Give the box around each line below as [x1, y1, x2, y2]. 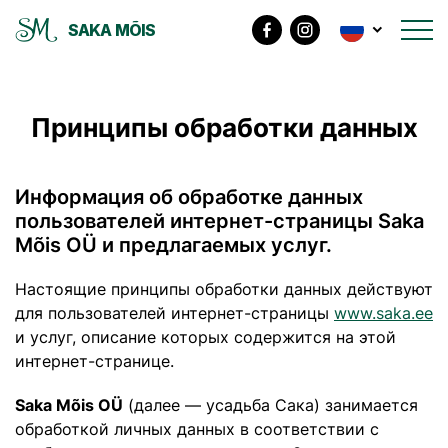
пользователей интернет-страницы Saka [15, 209, 424, 233]
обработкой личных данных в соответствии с [15, 419, 379, 439]
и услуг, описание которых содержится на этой [15, 327, 396, 347]
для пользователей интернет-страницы [15, 303, 334, 323]
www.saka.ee [334, 303, 433, 323]
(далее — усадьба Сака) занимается [123, 395, 418, 415]
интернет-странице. [15, 351, 174, 371]
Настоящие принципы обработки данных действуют [15, 279, 433, 299]
